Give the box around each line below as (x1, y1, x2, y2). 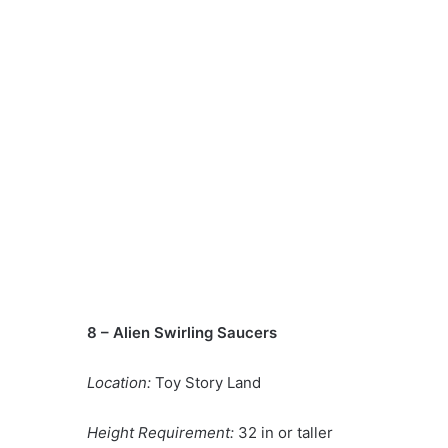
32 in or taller (238, 422, 333, 442)
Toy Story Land (151, 372, 261, 392)
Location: (87, 372, 151, 392)
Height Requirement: (87, 422, 238, 442)
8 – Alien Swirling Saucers (87, 322, 277, 342)
